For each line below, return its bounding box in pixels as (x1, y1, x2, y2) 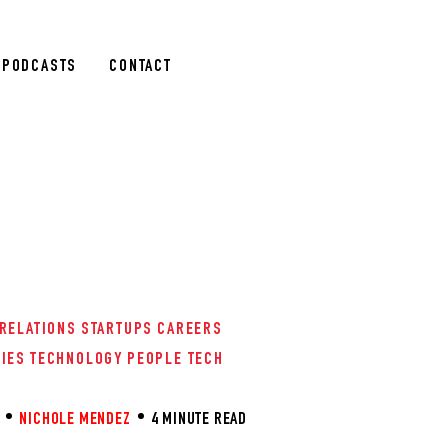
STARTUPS (80, 321, 154, 339)
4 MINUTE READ (150, 411, 247, 429)
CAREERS (157, 321, 223, 339)
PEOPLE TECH (126, 351, 224, 369)
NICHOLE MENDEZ (19, 411, 131, 429)
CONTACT (109, 58, 172, 76)
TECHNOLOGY (29, 351, 123, 369)
